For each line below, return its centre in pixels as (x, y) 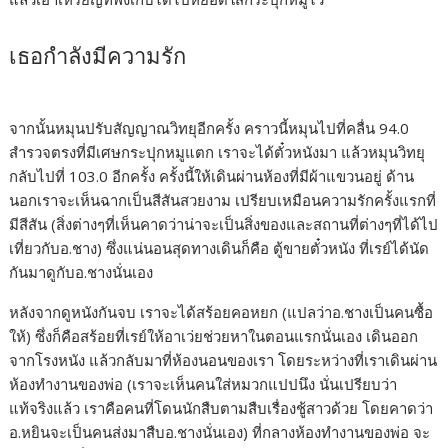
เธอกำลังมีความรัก (98, 57)
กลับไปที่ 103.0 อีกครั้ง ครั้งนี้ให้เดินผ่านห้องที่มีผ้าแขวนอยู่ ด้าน (212, 176)
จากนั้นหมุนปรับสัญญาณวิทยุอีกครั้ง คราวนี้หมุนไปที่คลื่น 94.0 (209, 128)
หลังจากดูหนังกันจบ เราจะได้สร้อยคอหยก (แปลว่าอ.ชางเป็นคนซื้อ (221, 312)
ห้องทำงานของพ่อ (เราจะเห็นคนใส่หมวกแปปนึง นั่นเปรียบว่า (203, 384)
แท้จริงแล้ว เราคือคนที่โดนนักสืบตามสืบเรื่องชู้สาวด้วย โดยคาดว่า (221, 408)
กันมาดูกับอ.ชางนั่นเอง (81, 272)
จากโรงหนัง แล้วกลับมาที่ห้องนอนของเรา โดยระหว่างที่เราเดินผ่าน (223, 360)
